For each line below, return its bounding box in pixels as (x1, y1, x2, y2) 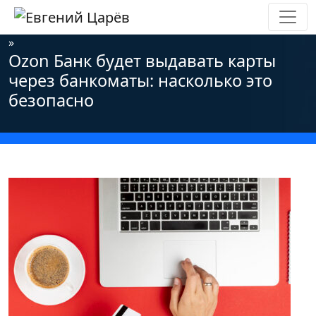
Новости (63, 18, 111, 33)
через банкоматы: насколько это (8, 69, 272, 92)
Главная (8, 18, 52, 33)
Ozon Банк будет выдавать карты (8, 49, 276, 72)
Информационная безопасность (122, 18, 303, 33)
